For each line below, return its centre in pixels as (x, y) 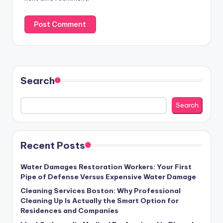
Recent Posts (53, 145)
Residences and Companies (69, 210)
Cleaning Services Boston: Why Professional (101, 190)
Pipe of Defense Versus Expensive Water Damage (108, 176)
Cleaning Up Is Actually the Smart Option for (100, 200)
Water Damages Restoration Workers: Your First (106, 167)
